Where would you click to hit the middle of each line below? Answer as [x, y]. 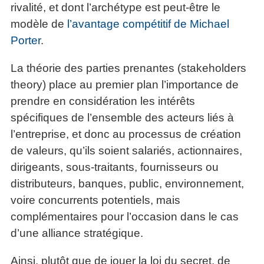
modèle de [39, 24]
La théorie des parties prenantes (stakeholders [128, 68]
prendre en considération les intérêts [103, 101]
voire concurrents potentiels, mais [95, 200]
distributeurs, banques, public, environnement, [127, 183]
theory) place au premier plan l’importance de [125, 84]
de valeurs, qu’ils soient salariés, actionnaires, [126, 150]
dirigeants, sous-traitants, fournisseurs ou [115, 167]
